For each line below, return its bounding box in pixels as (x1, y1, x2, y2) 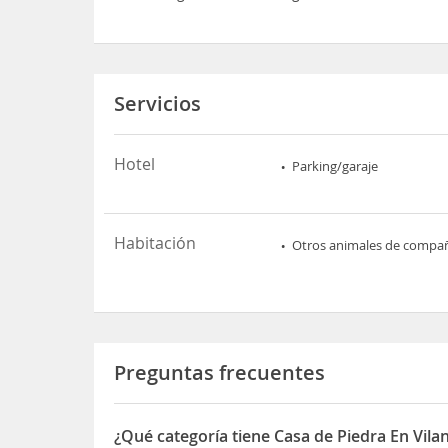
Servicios (114, 90, 202, 117)
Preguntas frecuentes (114, 359, 326, 386)
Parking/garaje (292, 157, 379, 175)
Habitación (114, 232, 197, 254)
